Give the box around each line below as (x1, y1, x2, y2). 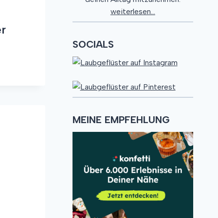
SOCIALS (72, 38, 114, 51)
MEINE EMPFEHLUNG (72, 114, 170, 126)
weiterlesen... (110, 7, 155, 17)
